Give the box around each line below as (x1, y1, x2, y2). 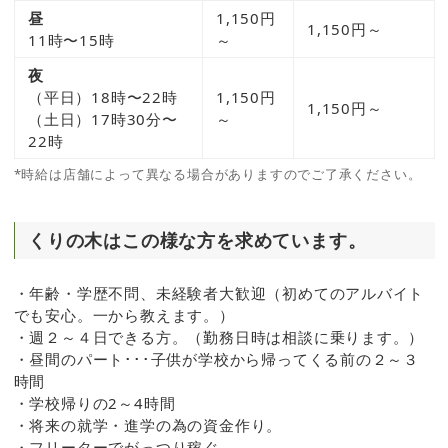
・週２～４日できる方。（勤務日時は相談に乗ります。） (13, 327, 425, 348)
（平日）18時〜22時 (28, 87, 178, 108)
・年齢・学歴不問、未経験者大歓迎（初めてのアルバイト (13, 283, 425, 304)
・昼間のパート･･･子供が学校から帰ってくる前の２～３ (13, 349, 420, 370)
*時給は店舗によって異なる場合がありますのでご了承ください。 (13, 165, 422, 184)
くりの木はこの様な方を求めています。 (28, 227, 367, 252)
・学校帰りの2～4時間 (13, 393, 176, 414)
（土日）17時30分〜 (28, 109, 178, 130)
